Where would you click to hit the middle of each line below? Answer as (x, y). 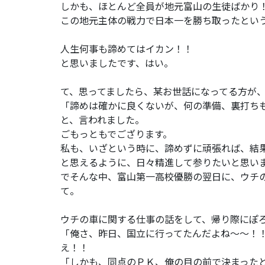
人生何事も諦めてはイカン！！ (127, 48)
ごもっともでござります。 (116, 133)
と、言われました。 (102, 119)
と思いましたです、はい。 (117, 62)
